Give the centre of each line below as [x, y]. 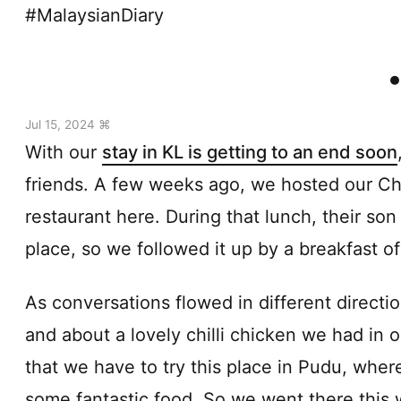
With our [64, 152]
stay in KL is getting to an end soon [250, 152]
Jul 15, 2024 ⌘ [68, 124]
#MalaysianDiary [94, 15]
